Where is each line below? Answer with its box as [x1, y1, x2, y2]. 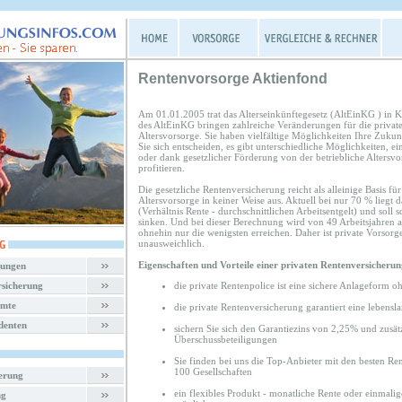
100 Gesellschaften [174, 366, 252, 377]
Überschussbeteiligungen [174, 334, 277, 345]
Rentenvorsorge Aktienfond [138, 71, 328, 86]
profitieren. [138, 162, 185, 173]
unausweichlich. [138, 238, 205, 249]
